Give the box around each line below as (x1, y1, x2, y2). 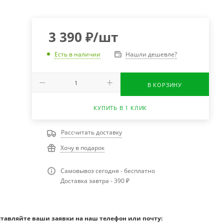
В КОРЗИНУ (147, 80, 182, 88)
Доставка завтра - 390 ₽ (60, 176, 129, 185)
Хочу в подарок (60, 143, 104, 152)
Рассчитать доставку (60, 127, 122, 136)
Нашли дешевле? (125, 49, 177, 58)
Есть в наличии (54, 50, 100, 58)
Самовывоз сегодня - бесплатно (60, 166, 155, 175)
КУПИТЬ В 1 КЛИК (93, 103, 147, 111)
